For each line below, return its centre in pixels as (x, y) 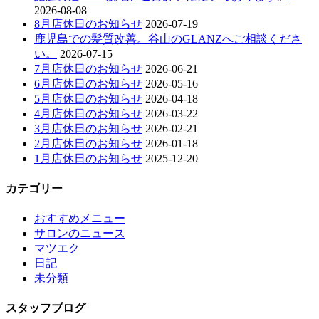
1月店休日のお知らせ (88, 158)
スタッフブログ (46, 308)
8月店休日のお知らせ (88, 23)
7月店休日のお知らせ (88, 68)
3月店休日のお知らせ (88, 128)
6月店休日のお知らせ (88, 83)
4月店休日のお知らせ (88, 113)
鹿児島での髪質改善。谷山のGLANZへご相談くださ (168, 38)
